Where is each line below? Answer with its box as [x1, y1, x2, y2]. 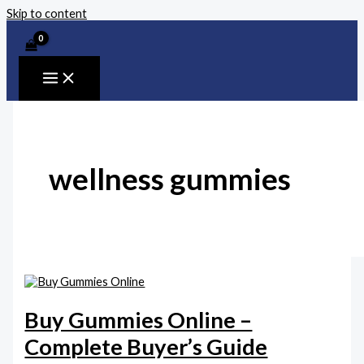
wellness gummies [48, 160, 291, 197]
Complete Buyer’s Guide [24, 333, 268, 361]
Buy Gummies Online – [24, 306, 253, 334]
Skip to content [6, 6, 87, 20]
